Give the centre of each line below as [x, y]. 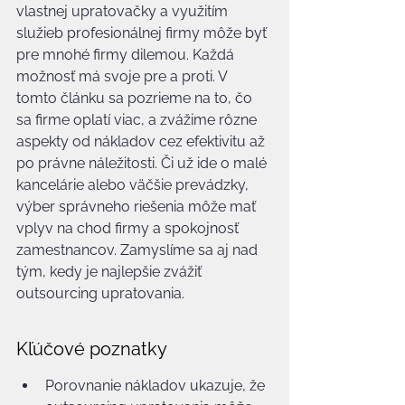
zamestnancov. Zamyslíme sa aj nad [139, 250]
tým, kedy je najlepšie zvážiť [111, 272]
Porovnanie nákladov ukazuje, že [157, 386]
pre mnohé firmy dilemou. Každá [127, 55]
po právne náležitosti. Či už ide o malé [143, 163]
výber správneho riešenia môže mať [138, 207]
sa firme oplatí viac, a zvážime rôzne [138, 120]
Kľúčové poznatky [92, 349]
